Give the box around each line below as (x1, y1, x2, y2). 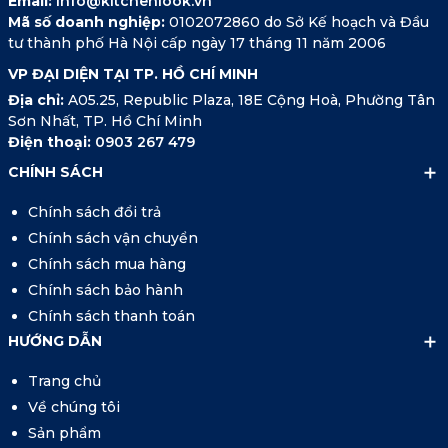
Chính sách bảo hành (27, 281, 183, 300)
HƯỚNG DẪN (7, 332, 102, 351)
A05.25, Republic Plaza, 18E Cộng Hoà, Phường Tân (67, 91, 435, 110)
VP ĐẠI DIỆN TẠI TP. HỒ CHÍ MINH (7, 65, 258, 84)
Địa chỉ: (7, 91, 68, 110)
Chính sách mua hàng (27, 255, 186, 274)
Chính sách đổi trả (27, 203, 161, 222)
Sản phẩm (27, 424, 101, 443)
